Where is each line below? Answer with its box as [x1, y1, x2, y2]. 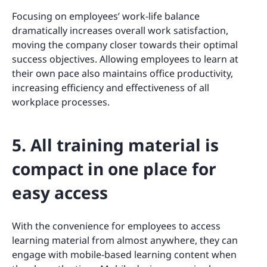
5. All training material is [12, 133, 219, 156]
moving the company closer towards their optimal [12, 38, 238, 51]
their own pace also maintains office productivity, [12, 66, 233, 80]
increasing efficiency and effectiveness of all [12, 80, 209, 94]
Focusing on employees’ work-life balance [12, 9, 200, 23]
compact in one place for [12, 157, 216, 180]
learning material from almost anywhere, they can [12, 233, 238, 247]
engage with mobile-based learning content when [12, 247, 237, 261]
